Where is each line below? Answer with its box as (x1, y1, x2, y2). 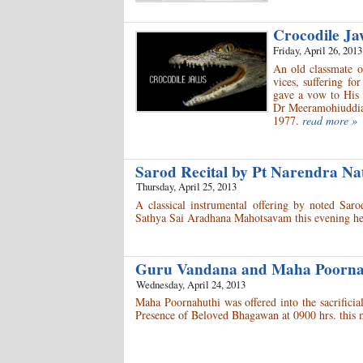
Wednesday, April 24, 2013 (136, 276, 246, 292)
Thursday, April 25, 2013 (136, 179, 237, 194)
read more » (302, 112, 357, 128)
